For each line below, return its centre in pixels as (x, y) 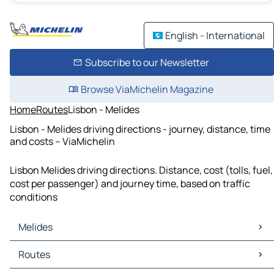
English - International (215, 35)
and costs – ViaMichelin (62, 141)
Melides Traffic (45, 261)
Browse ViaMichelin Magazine (147, 89)
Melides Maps (42, 248)
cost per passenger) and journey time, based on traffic (130, 184)
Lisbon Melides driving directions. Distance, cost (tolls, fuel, (141, 170)
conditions (34, 197)
